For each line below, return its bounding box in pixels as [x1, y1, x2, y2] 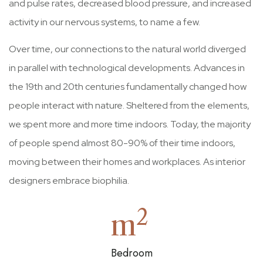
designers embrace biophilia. [9, 174, 129, 187]
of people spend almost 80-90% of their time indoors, [9, 137, 235, 149]
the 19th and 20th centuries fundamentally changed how [9, 80, 247, 93]
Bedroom [110, 245, 153, 261]
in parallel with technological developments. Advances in [9, 62, 245, 74]
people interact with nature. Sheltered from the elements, [9, 99, 249, 112]
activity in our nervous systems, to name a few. [9, 16, 200, 28]
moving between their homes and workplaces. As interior [9, 156, 245, 168]
